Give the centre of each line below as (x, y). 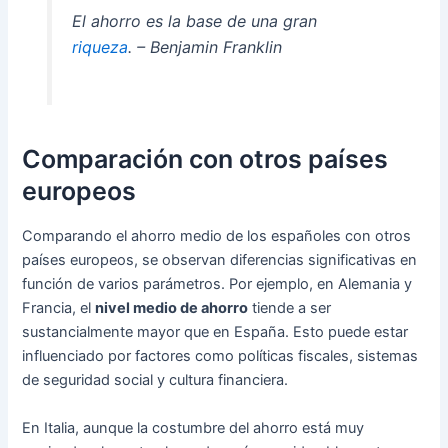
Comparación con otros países (205, 158)
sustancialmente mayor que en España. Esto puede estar (215, 332)
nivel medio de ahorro (172, 308)
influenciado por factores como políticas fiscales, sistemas (220, 356)
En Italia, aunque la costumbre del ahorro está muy (193, 427)
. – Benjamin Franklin (204, 46)
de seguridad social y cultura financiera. (155, 380)
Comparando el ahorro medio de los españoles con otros (217, 236)
